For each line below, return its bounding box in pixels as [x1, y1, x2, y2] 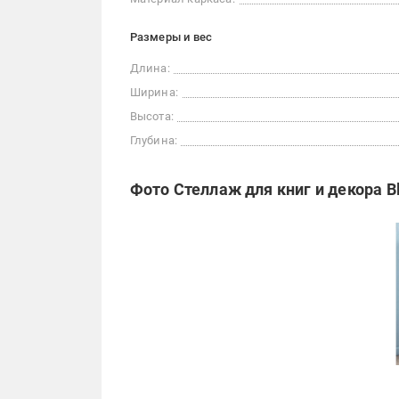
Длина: [129, 61, 170, 75]
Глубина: [129, 134, 178, 147]
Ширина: [129, 85, 178, 99]
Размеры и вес [129, 30, 213, 44]
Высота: [129, 110, 174, 123]
